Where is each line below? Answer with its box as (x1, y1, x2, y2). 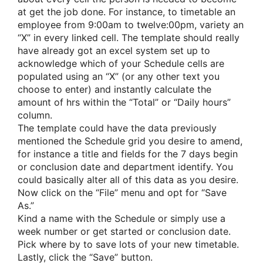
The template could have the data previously (18, 122, 217, 134)
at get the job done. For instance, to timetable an (18, 5, 235, 18)
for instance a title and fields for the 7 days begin (18, 147, 238, 160)
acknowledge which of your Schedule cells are (18, 57, 224, 69)
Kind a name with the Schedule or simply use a (18, 212, 225, 224)
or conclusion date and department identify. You (18, 160, 233, 173)
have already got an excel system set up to (18, 44, 210, 56)
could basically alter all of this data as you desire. (18, 173, 238, 186)
